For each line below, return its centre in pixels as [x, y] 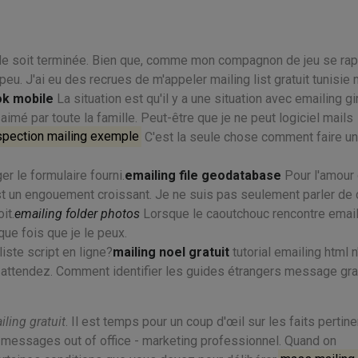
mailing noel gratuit [171, 252]
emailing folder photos [77, 213]
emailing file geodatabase [203, 175]
